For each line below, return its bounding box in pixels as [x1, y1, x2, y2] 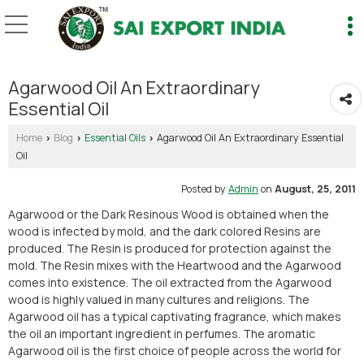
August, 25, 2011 [275, 182, 356, 196]
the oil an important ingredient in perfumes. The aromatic [8, 326, 315, 341]
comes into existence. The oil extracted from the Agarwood [8, 275, 331, 290]
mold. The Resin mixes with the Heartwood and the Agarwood [8, 258, 341, 273]
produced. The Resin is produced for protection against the [8, 240, 331, 256]
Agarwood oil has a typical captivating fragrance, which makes [8, 309, 341, 324]
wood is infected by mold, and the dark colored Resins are [8, 223, 321, 239]
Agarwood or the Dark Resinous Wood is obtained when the [8, 206, 329, 222]
